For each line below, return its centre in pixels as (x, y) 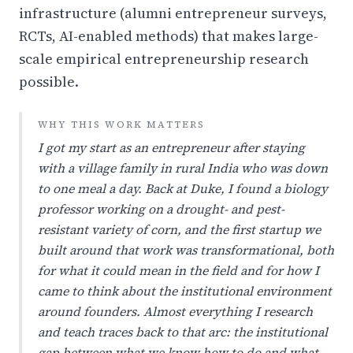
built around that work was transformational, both (186, 250)
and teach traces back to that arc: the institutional (183, 332)
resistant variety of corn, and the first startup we (179, 229)
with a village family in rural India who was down (183, 168)
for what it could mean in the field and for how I (178, 270)
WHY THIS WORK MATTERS (122, 124)
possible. (49, 82)
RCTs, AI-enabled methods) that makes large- (169, 36)
